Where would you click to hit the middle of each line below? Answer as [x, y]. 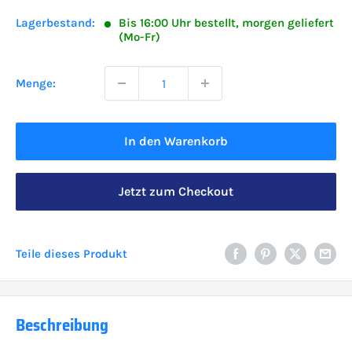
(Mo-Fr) [139, 37]
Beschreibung [62, 325]
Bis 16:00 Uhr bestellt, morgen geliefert [226, 23]
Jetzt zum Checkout [176, 191]
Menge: [36, 83]
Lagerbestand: [55, 23]
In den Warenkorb [176, 141]
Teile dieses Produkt [71, 253]
